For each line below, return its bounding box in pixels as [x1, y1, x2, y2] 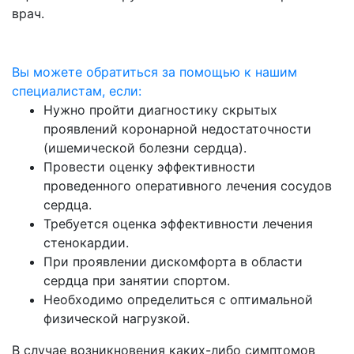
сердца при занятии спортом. [43, 273, 230, 289]
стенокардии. [43, 235, 129, 251]
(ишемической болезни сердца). [43, 140, 247, 156]
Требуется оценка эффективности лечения [43, 216, 313, 232]
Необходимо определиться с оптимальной [43, 292, 313, 308]
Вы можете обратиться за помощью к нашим [12, 64, 297, 81]
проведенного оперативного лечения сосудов [43, 178, 332, 194]
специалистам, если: [12, 83, 141, 100]
